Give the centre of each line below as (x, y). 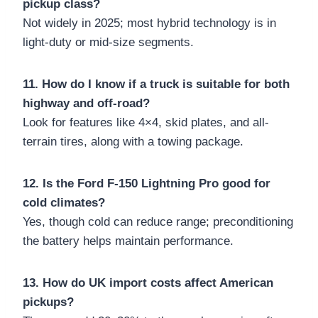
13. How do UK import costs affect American (148, 283)
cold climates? (64, 202)
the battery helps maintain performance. (128, 241)
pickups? (48, 302)
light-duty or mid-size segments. (108, 42)
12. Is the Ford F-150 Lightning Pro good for (147, 183)
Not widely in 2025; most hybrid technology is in (149, 23)
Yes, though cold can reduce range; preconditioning (158, 221)
